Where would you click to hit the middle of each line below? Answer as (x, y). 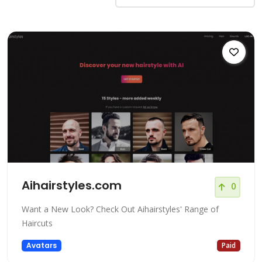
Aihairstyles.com (72, 185)
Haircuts (37, 223)
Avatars (41, 245)
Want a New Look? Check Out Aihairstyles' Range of (120, 209)
